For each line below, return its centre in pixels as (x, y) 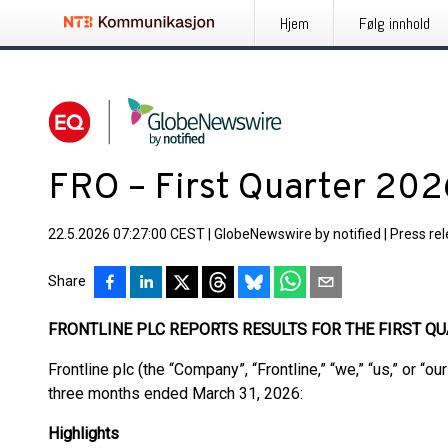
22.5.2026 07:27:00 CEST (126, 234)
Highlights (83, 433)
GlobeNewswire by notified (297, 234)
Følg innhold (394, 23)
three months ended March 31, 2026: (175, 393)
